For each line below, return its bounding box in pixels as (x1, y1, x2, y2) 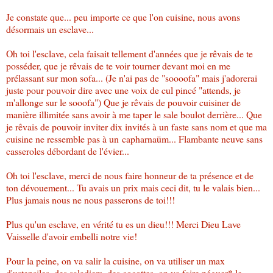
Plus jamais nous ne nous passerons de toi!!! (6, 193, 175, 206)
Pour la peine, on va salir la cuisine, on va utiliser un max (6, 253, 225, 267)
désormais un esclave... (6, 22, 94, 35)
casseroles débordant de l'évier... (6, 144, 129, 157)
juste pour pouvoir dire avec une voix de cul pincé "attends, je (6, 83, 241, 96)
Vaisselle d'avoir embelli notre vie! (6, 229, 137, 243)
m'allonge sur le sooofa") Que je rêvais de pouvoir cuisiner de (6, 95, 241, 108)
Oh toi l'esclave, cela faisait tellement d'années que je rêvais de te (6, 46, 253, 60)
